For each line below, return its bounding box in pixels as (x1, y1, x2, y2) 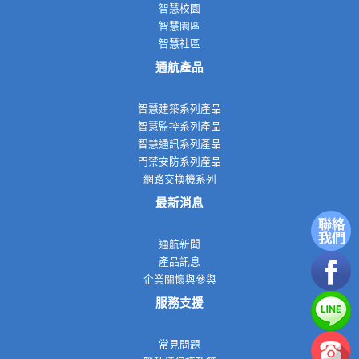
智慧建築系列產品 (138, 103, 221, 115)
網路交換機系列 (143, 173, 216, 186)
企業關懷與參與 (143, 273, 216, 286)
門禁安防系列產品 (138, 155, 221, 168)
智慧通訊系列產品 (138, 138, 221, 151)
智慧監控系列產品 (138, 120, 221, 133)
